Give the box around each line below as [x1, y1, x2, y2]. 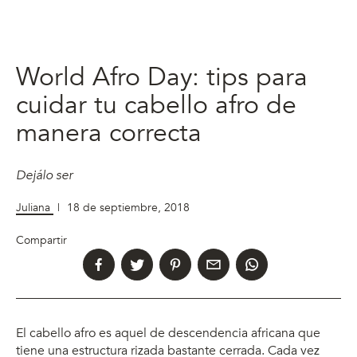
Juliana [16, 200, 53, 215]
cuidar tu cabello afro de [16, 88, 296, 123]
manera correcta [16, 116, 202, 151]
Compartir [16, 233, 67, 248]
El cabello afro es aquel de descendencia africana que [16, 324, 320, 342]
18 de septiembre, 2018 [67, 200, 190, 215]
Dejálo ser [16, 167, 73, 184]
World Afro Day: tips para [16, 60, 308, 95]
